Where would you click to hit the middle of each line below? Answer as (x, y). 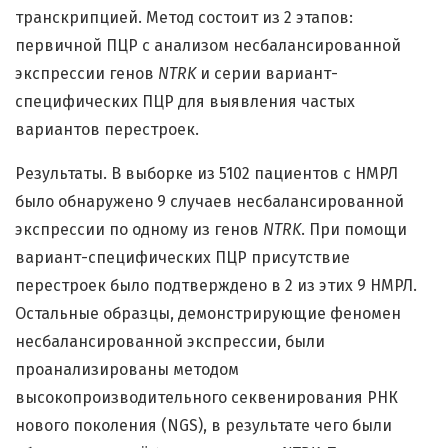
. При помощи (354, 230)
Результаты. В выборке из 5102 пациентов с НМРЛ (206, 174)
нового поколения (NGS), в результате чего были (203, 426)
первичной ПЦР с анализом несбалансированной (208, 46)
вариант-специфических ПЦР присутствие (182, 258)
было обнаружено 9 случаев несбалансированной (209, 202)
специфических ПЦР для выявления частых (185, 102)
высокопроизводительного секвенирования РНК (206, 398)
